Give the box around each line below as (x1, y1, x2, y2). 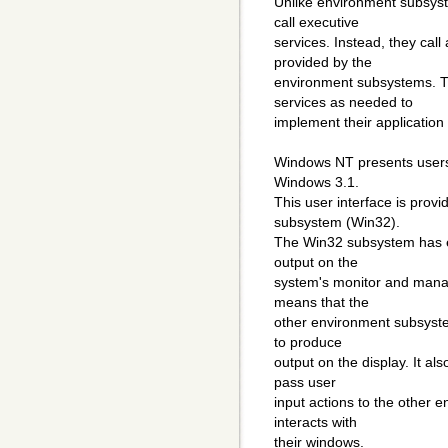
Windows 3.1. (274, 174, 359, 191)
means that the (274, 294, 369, 311)
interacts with (274, 414, 357, 431)
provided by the (274, 54, 372, 71)
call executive (274, 14, 359, 31)
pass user (274, 374, 336, 391)
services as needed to (274, 94, 413, 111)
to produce (274, 334, 342, 351)
